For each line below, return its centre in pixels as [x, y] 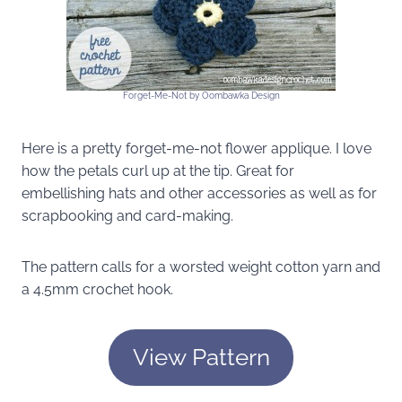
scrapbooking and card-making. [127, 215]
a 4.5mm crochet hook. [97, 289]
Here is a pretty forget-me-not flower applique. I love [197, 148]
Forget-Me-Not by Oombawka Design [201, 95]
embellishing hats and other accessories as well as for [199, 193]
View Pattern [201, 357]
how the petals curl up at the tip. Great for [158, 170]
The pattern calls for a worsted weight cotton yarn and [201, 267]
